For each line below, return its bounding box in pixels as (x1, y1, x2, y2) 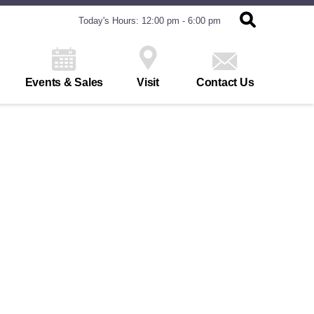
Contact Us (196, 76, 254, 89)
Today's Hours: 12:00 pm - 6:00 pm (78, 15, 221, 26)
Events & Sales (25, 76, 103, 89)
